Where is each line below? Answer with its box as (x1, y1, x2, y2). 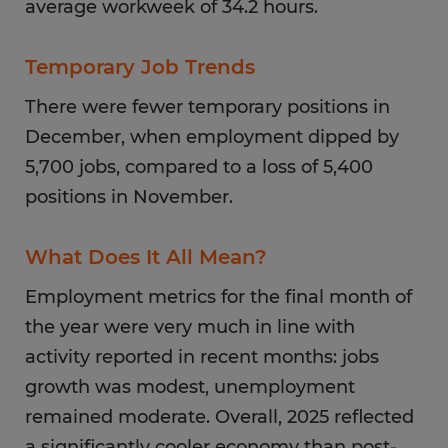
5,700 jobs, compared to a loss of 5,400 (25, 156, 373, 178)
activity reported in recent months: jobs (25, 346, 379, 368)
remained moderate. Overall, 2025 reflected (25, 406, 414, 428)
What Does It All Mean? (25, 245, 267, 269)
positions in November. (25, 186, 233, 208)
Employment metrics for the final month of (25, 286, 412, 308)
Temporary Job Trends (25, 55, 255, 79)
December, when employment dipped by (25, 126, 399, 148)
